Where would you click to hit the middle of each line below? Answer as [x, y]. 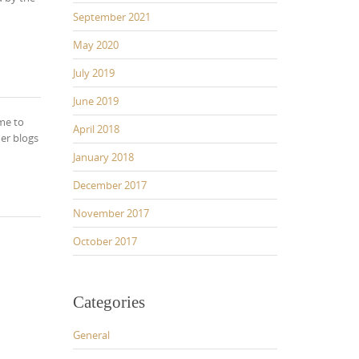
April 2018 [96, 129]
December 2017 [110, 185]
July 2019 [94, 73]
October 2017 [105, 241]
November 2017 [111, 213]
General [91, 335]
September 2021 [112, 16]
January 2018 [103, 157]
